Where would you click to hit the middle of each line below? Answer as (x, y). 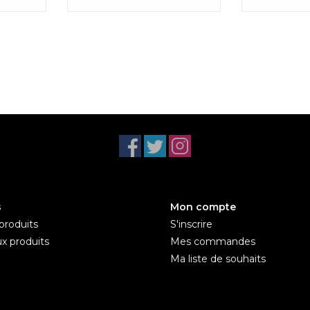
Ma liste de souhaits (218, 258)
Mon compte (203, 207)
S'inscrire (191, 224)
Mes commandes (213, 241)
